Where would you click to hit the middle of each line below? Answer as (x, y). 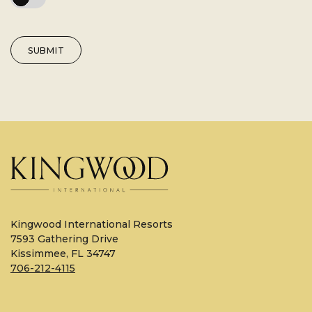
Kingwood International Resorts (92, 224)
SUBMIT (46, 50)
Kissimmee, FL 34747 (63, 253)
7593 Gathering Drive (64, 239)
